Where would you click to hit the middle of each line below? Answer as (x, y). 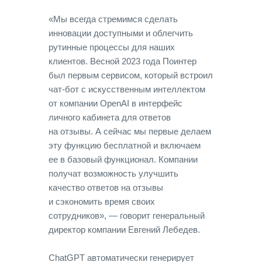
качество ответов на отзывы (106, 187)
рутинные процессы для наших (112, 47)
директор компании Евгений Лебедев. (124, 230)
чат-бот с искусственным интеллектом (127, 89)
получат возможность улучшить (113, 173)
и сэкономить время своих (102, 201)
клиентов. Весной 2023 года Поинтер (123, 61)
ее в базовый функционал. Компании (123, 159)
